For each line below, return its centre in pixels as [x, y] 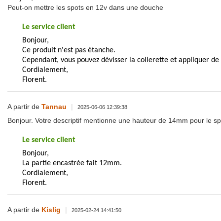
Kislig [51, 209]
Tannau [54, 106]
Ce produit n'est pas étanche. [69, 50]
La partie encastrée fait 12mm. [72, 163]
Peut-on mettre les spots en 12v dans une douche [85, 7]
